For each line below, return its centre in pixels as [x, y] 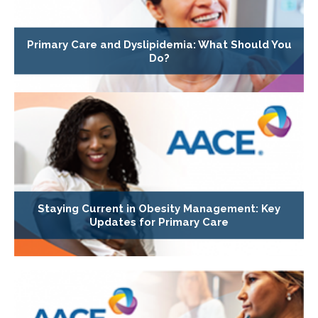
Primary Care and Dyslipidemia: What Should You [159, 44]
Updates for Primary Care [159, 222]
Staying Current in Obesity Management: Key [159, 208]
